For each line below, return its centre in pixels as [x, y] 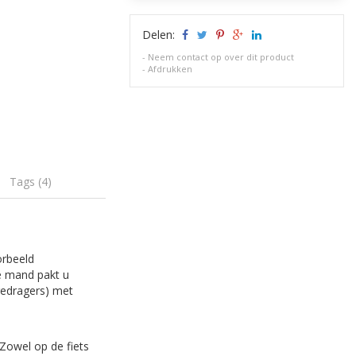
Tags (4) [31, 181]
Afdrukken [170, 69]
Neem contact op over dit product [221, 57]
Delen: [161, 35]
